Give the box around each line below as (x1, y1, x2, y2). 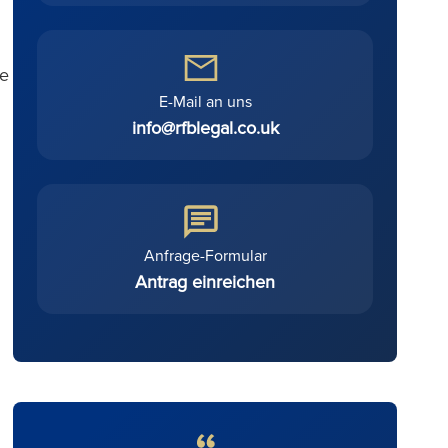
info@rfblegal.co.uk (131, 115, 279, 140)
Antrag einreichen (135, 269, 275, 294)
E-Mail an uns (158, 90, 252, 112)
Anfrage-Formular (143, 244, 267, 266)
